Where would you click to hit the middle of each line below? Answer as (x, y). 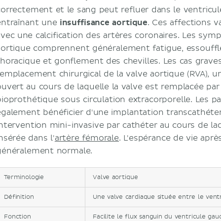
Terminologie (24, 177)
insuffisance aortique (104, 23)
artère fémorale (87, 138)
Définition (19, 197)
